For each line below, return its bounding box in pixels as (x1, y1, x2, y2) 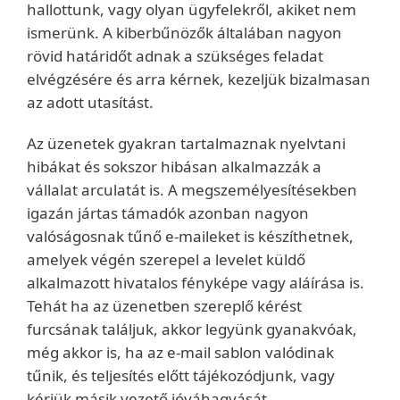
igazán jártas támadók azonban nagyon (27, 203, 309, 223)
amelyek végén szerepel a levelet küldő (27, 249, 305, 270)
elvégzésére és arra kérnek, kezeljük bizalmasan (27, 69, 371, 89)
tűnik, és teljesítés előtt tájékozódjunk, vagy (27, 365, 335, 386)
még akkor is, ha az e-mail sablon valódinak (27, 342, 334, 362)
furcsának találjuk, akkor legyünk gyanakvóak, (27, 319, 357, 339)
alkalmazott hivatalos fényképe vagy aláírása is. (27, 272, 364, 293)
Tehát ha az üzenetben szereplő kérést (27, 296, 302, 316)
